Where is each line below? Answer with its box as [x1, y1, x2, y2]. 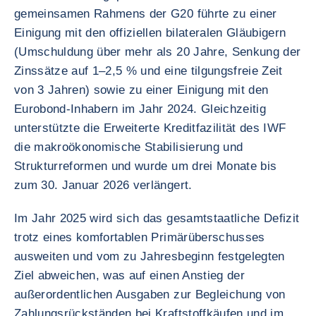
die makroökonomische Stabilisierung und [14, 140, 243, 154]
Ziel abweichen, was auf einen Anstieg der [14, 269, 245, 282]
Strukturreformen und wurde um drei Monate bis [14, 159, 277, 173]
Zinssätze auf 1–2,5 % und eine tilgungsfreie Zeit [14, 64, 283, 78]
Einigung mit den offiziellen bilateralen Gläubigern [14, 26, 286, 39]
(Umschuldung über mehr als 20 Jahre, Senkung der [14, 45, 301, 59]
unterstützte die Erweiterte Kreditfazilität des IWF [14, 121, 286, 135]
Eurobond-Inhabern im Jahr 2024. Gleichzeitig [14, 102, 266, 116]
